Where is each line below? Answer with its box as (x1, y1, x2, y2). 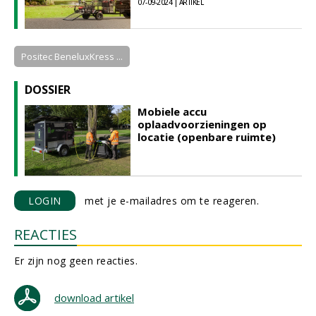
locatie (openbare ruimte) (138, 130, 276, 144)
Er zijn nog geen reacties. (14, 254, 138, 267)
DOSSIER (25, 82, 71, 97)
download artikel (54, 291, 134, 305)
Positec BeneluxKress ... (21, 50, 123, 63)
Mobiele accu (138, 104, 207, 119)
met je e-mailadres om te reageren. (75, 194, 259, 207)
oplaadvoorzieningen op (138, 117, 267, 131)
